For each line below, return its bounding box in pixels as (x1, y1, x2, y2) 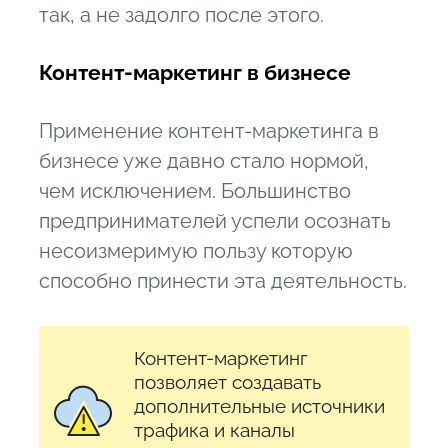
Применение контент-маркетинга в (39, 118, 379, 143)
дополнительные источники (134, 394, 385, 417)
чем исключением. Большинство (39, 178, 351, 203)
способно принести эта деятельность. (39, 268, 407, 293)
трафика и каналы (134, 418, 295, 441)
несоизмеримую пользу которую (39, 238, 353, 263)
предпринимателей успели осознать (39, 208, 391, 233)
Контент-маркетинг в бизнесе (39, 59, 351, 85)
